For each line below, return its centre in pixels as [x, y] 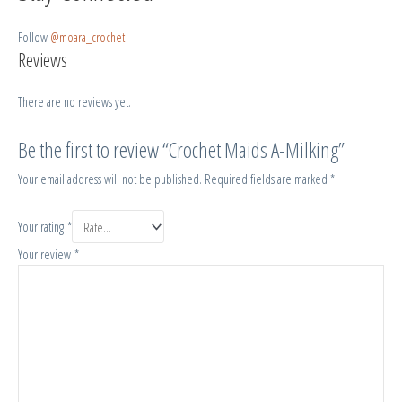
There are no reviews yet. [74, 101]
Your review [46, 253]
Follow [34, 36]
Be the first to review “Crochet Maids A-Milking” [181, 149]
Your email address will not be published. [110, 178]
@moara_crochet [87, 36]
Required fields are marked [267, 178]
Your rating [43, 227]
